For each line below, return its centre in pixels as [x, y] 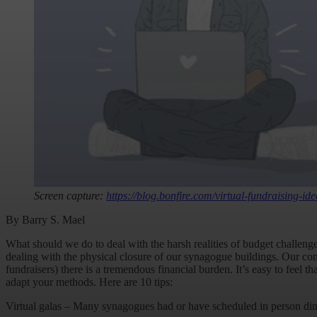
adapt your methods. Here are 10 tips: [89, 282]
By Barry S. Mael [45, 220]
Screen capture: [70, 196]
